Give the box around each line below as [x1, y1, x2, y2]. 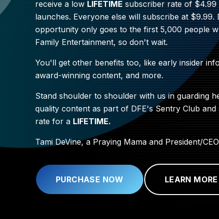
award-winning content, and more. [35, 70, 163, 80]
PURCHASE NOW [56, 175, 124, 184]
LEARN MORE [164, 175, 218, 184]
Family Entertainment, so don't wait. [35, 37, 168, 47]
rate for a [35, 116, 70, 126]
